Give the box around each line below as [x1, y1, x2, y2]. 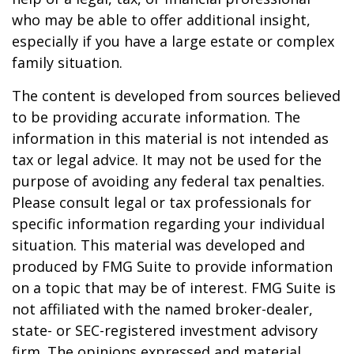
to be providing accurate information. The [12, 107, 300, 126]
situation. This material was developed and [12, 235, 305, 254]
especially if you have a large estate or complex [12, 32, 334, 51]
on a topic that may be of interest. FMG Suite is [12, 278, 336, 297]
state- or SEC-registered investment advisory [12, 321, 318, 340]
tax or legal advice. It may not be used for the [12, 150, 322, 169]
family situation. [12, 53, 122, 72]
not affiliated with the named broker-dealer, [12, 299, 313, 318]
